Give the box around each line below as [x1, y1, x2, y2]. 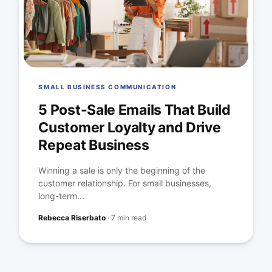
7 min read [111, 213, 147, 223]
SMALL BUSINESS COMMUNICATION [38, 83, 177, 91]
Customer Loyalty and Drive [38, 119, 221, 137]
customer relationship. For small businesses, [38, 178, 212, 189]
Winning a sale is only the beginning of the [38, 165, 206, 176]
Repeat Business [38, 137, 149, 154]
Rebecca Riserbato [38, 213, 106, 223]
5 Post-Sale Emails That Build [38, 101, 231, 119]
